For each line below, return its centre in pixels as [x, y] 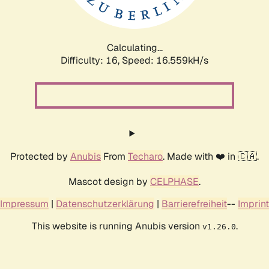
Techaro [145, 156]
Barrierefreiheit [194, 204]
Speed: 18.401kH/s [165, 60]
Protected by [40, 156]
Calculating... [134, 47]
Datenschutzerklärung [105, 204]
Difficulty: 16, [91, 60]
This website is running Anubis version [117, 226]
